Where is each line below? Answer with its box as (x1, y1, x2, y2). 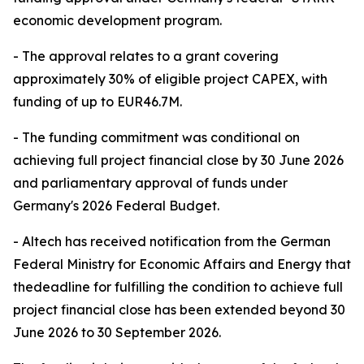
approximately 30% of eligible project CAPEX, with (13, 71, 327, 87)
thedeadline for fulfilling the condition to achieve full (13, 279, 343, 295)
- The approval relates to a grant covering (13, 48, 279, 64)
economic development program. (13, 12, 222, 28)
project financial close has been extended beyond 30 (13, 301, 345, 318)
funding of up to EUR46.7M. (13, 93, 182, 110)
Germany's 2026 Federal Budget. (13, 197, 219, 214)
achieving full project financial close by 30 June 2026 (13, 152, 344, 168)
